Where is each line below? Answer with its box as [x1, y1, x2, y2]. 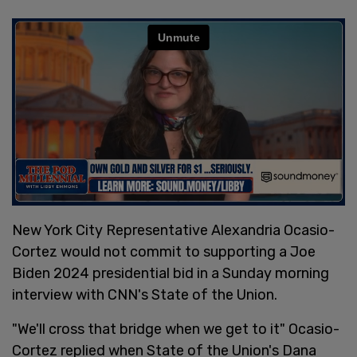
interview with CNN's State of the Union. [12, 285, 277, 304]
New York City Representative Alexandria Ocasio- [12, 221, 335, 239]
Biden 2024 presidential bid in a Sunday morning [12, 264, 329, 282]
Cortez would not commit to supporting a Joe [12, 242, 316, 261]
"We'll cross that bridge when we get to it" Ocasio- [12, 320, 339, 338]
